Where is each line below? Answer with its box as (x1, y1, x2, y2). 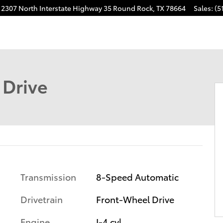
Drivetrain (20, 192, 63, 205)
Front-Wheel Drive (96, 192, 174, 205)
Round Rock (113, 3, 153, 13)
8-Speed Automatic (96, 170, 179, 183)
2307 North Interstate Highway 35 (1, 3, 111, 13)
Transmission (20, 170, 76, 183)
